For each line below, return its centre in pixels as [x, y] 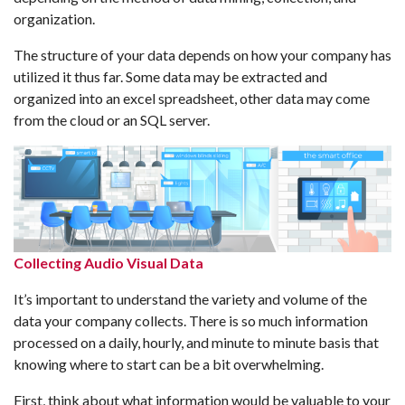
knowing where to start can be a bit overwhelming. [169, 364]
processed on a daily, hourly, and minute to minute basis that [196, 343]
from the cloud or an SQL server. [112, 119]
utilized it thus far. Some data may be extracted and [170, 76]
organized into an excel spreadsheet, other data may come [192, 98]
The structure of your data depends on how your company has [202, 54]
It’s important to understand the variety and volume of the [190, 299]
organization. [54, 18]
